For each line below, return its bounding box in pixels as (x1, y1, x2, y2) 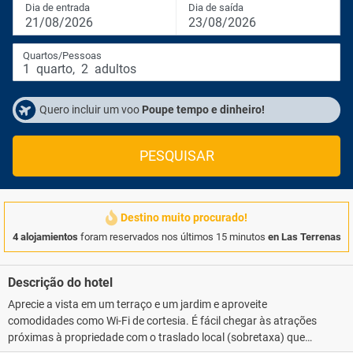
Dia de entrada (25, 2, 90, 13)
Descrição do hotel (8, 275, 113, 290)
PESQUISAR (139, 148, 214, 164)
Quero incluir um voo (39, 103, 142, 116)
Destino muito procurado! (121, 211, 247, 224)
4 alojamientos (12, 231, 78, 243)
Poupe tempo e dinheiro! (142, 103, 265, 116)
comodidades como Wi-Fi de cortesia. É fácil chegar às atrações (8, 314, 317, 327)
